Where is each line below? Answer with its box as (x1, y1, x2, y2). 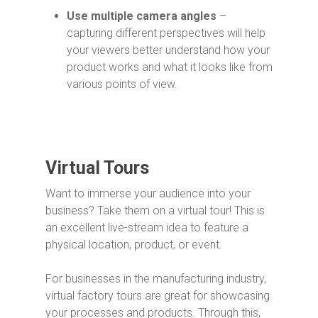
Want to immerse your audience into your (45, 187, 251, 200)
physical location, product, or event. (45, 238, 225, 251)
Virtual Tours (45, 158, 149, 178)
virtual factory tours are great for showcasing (45, 289, 270, 302)
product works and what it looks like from (67, 60, 273, 74)
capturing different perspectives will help (67, 26, 265, 40)
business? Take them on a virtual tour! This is (45, 204, 265, 217)
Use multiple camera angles (67, 9, 216, 23)
